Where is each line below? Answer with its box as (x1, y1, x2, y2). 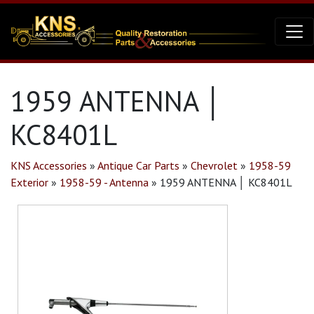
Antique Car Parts (97, 158, 179, 172)
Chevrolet (191, 158, 238, 172)
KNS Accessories (11, 158, 87, 172)
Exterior (11, 175, 48, 189)
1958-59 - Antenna (60, 175, 149, 189)
